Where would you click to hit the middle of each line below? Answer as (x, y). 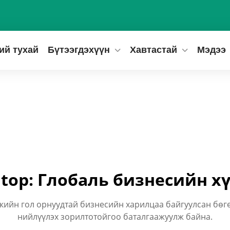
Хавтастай (154, 50)
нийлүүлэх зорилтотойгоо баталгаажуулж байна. (115, 217)
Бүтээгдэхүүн (79, 50)
